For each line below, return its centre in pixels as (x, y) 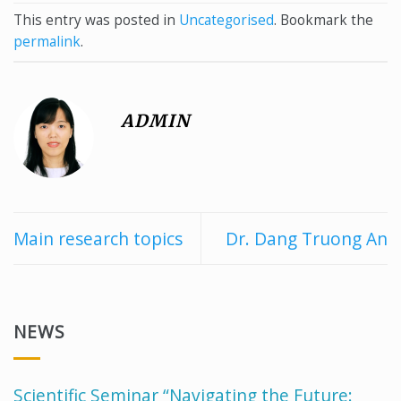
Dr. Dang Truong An (307, 238)
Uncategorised (226, 21)
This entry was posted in (96, 21)
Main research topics (98, 238)
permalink (47, 42)
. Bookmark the (324, 21)
